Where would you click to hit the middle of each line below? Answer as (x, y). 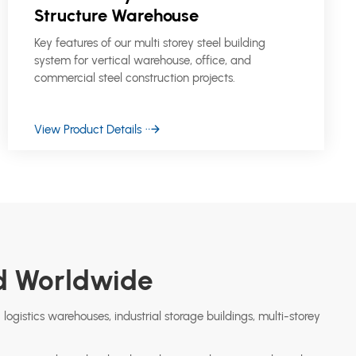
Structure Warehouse (116, 15)
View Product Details (87, 129)
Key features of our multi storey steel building (149, 43)
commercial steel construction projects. (134, 78)
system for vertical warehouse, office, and (142, 61)
